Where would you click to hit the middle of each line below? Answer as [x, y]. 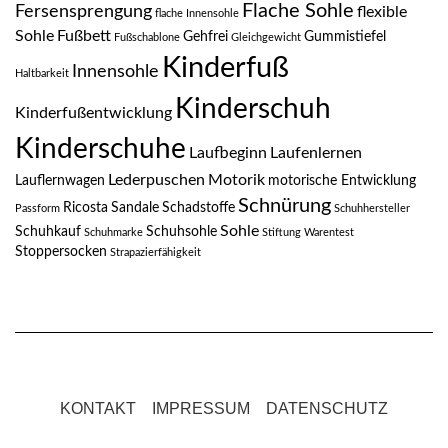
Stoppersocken [61, 251]
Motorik [236, 179]
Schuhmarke [113, 232]
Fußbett [84, 35]
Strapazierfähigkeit [155, 252]
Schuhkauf [48, 231]
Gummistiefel [345, 36]
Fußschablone [147, 37]
